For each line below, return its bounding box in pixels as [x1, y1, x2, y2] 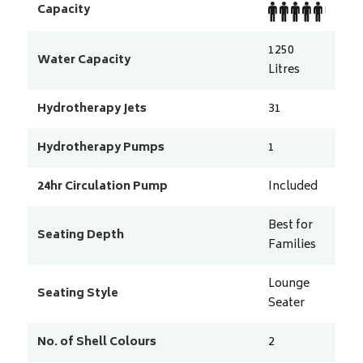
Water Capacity [36, 49, 130, 70]
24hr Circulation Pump [36, 176, 168, 197]
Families [267, 234, 316, 255]
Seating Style [36, 283, 118, 304]
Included [267, 176, 318, 197]
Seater [267, 293, 305, 314]
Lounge [267, 273, 310, 294]
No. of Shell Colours [36, 331, 156, 352]
